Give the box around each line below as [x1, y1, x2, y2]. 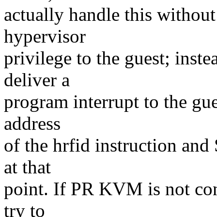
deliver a [4, 69, 70, 91]
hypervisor [4, 26, 86, 47]
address [4, 113, 61, 134]
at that [4, 156, 51, 178]
